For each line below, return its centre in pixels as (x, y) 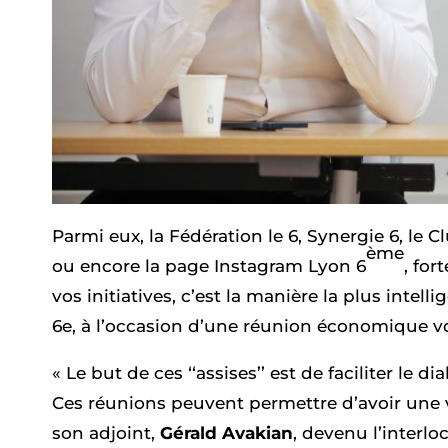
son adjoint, (106, 433)
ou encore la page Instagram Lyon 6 (209, 266)
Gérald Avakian (226, 433)
